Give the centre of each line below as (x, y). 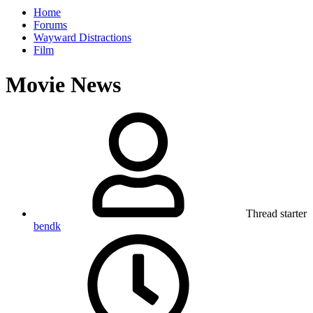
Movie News (63, 84)
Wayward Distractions (82, 38)
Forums (50, 25)
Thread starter (276, 214)
